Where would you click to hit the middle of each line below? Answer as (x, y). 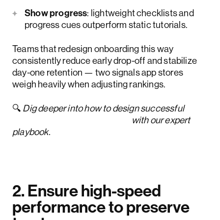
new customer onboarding (64, 120)
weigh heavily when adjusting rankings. (89, 84)
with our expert (160, 120)
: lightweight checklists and (140, 13)
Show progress (56, 13)
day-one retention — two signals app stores (98, 72)
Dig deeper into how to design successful (103, 108)
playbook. (31, 132)
